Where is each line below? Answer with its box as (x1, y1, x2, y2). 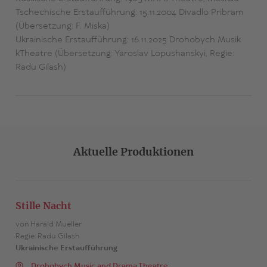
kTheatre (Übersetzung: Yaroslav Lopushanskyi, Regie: (15, 48, 234, 60)
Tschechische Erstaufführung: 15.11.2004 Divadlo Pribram (15, 7, 243, 19)
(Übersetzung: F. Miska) (15, 20, 110, 33)
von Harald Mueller (15, 219, 82, 230)
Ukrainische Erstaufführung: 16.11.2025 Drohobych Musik (15, 34, 241, 46)
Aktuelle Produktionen (73, 145, 194, 159)
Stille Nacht (15, 200, 72, 212)
